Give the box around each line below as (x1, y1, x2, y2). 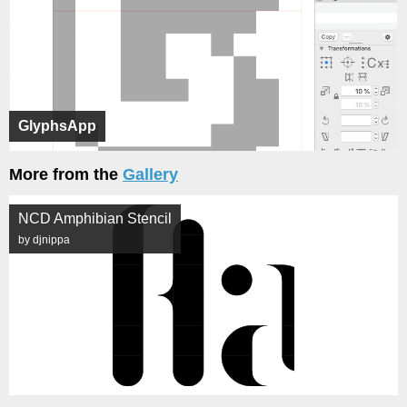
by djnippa (18, 233, 70, 247)
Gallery (123, 165, 178, 184)
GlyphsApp (18, 118, 96, 134)
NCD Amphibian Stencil (18, 211, 172, 227)
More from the (9, 165, 123, 184)
